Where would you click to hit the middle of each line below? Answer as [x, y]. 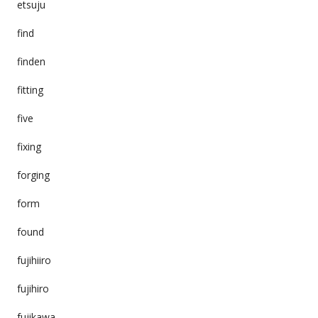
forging [33, 175]
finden [31, 61]
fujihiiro [34, 260]
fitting [30, 89]
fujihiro [33, 288]
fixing [29, 146]
